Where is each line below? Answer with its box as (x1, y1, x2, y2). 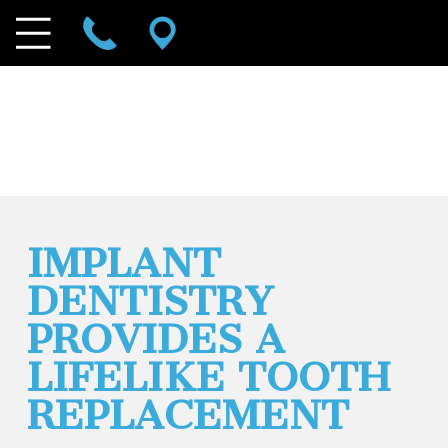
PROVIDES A (26, 315, 285, 364)
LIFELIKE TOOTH (26, 353, 390, 402)
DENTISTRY (26, 277, 274, 326)
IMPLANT (26, 239, 221, 288)
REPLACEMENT (26, 391, 349, 440)
